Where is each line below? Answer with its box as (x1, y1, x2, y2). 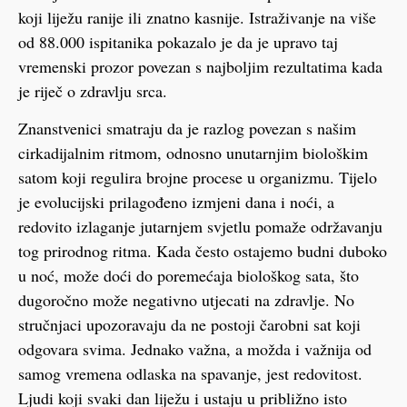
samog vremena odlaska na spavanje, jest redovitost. (18, 362, 362, 385)
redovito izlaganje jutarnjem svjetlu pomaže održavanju (18, 215, 382, 238)
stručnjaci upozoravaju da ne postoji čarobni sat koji (18, 313, 361, 336)
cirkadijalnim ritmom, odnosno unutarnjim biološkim (18, 142, 368, 164)
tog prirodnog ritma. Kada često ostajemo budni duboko (18, 240, 387, 263)
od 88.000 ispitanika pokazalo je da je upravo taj (18, 30, 338, 53)
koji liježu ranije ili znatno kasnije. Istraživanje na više (18, 5, 376, 28)
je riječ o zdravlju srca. (18, 79, 167, 102)
